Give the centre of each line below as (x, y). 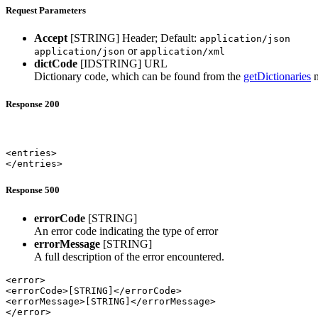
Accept (51, 38)
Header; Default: (161, 38)
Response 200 (33, 104)
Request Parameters (46, 10)
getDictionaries (277, 76)
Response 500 (33, 190)
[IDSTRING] (111, 63)
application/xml (182, 51)
